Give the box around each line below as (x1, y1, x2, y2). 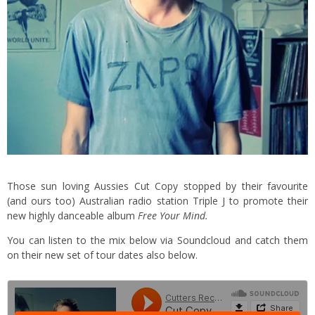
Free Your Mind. (138, 209, 211, 223)
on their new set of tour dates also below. (7, 248, 198, 262)
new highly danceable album (7, 209, 138, 223)
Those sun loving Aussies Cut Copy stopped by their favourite (7, 179, 308, 193)
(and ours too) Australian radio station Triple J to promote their (7, 194, 308, 208)
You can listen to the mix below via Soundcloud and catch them (7, 233, 308, 247)
